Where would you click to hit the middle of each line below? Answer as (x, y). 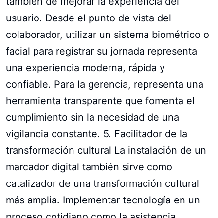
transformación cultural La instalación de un (106, 150)
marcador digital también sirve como (89, 167)
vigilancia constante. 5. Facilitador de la (97, 134)
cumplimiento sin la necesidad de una (92, 117)
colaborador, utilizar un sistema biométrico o (108, 34)
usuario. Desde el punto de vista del (89, 18)
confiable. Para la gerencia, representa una (105, 84)
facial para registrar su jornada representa (101, 51)
